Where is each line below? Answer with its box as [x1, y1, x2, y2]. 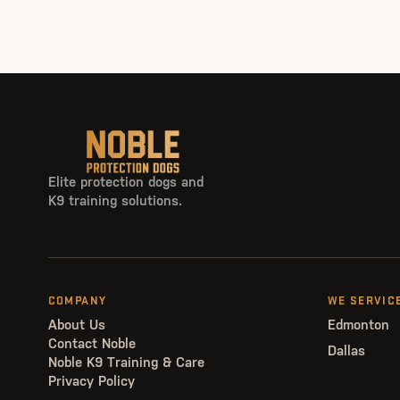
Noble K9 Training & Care [47, 354, 204, 371]
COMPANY [47, 295, 107, 307]
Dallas [327, 342, 365, 359]
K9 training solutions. [47, 192, 182, 209]
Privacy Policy [47, 372, 135, 389]
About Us [47, 316, 105, 333]
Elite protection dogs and [47, 173, 204, 190]
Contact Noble [47, 335, 136, 352]
